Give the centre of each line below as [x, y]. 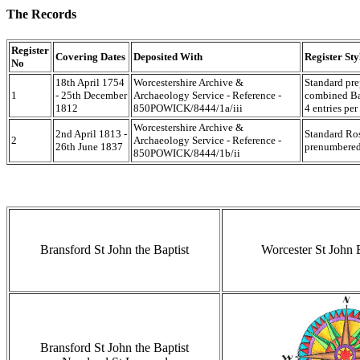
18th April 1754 [90, 82]
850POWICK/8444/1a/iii [188, 108]
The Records [41, 14]
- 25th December [91, 95]
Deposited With [168, 56]
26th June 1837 [89, 146]
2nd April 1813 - [91, 133]
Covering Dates [90, 56]
